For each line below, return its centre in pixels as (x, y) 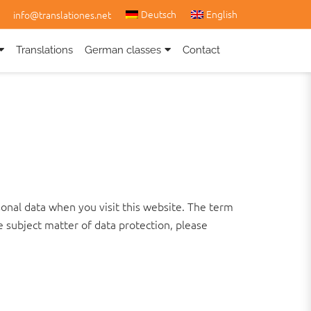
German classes (123, 50)
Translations (44, 50)
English (222, 14)
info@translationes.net (62, 14)
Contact (201, 50)
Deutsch (158, 14)
